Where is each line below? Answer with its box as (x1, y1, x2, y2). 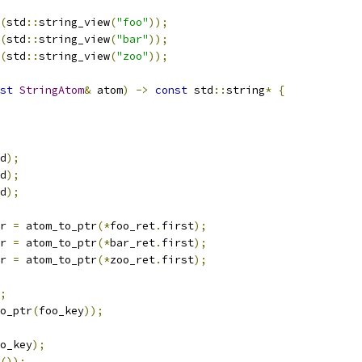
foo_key (39, 304, 84, 318)
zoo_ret (110, 253, 155, 267)
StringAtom (19, 83, 84, 97)
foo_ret (110, 219, 155, 233)
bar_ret (110, 236, 155, 250)
